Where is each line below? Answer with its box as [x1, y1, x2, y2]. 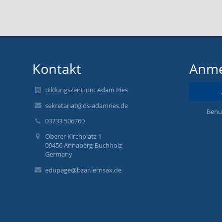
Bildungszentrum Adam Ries [45, 85, 128, 95]
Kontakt [32, 59, 81, 78]
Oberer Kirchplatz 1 [45, 132, 102, 141]
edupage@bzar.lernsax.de [45, 165, 122, 174]
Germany [45, 150, 73, 159]
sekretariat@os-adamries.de [45, 101, 128, 110]
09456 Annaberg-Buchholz [45, 141, 122, 150]
